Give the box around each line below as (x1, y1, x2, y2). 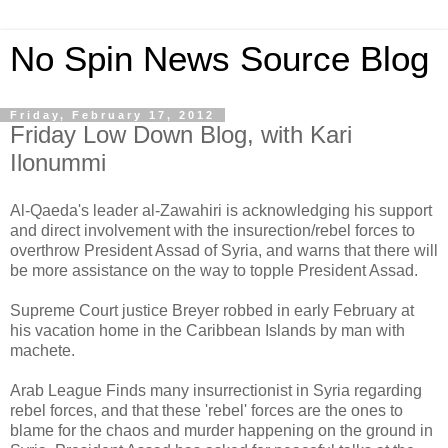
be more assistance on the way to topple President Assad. (10, 261, 418, 279)
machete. (10, 341, 75, 359)
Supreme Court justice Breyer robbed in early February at (10, 301, 414, 319)
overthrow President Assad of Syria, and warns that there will (10, 241, 438, 259)
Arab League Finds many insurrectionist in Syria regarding (10, 381, 422, 399)
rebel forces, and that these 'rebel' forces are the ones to (10, 401, 403, 419)
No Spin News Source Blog (10, 40, 429, 78)
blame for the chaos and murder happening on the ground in (10, 421, 433, 439)
